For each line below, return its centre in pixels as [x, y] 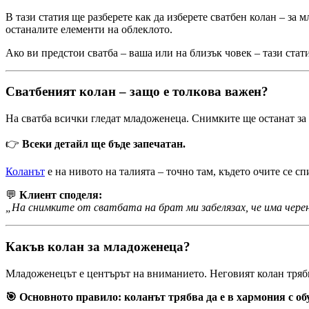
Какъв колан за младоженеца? [98, 246]
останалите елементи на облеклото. [89, 29]
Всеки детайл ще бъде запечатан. [104, 144]
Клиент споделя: [61, 195]
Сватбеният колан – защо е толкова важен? [137, 92]
